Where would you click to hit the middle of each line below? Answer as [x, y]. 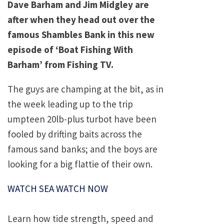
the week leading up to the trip [70, 104]
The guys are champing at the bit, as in [85, 89]
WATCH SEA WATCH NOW [58, 189]
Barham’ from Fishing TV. [60, 65]
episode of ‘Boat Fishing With [70, 50]
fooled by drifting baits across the [75, 134]
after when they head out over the [81, 20]
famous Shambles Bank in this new [81, 35]
